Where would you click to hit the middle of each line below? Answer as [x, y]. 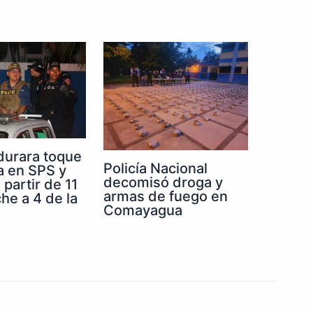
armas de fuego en [166, 197]
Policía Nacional [155, 169]
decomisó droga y [163, 183]
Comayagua [143, 211]
